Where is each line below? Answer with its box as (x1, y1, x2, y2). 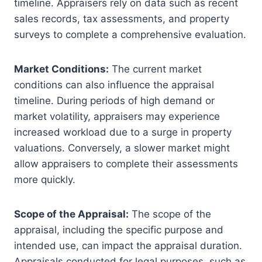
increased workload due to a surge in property (14, 126, 232, 139)
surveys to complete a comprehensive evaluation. (14, 29, 246, 41)
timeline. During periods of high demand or (14, 95, 215, 107)
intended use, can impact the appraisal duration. (14, 240, 242, 252)
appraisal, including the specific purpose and (14, 224, 223, 236)
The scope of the (129, 208, 211, 220)
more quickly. (14, 174, 75, 186)
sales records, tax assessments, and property (14, 13, 229, 25)
